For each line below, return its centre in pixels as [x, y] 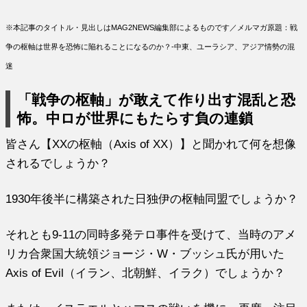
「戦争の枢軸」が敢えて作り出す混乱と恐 [157, 99]
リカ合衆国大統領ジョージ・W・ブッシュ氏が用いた [145, 253]
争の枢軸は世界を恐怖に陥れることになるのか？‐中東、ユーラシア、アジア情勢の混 [150, 46]
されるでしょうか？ [58, 163]
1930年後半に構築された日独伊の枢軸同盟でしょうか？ [152, 198]
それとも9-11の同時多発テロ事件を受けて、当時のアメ [151, 234]
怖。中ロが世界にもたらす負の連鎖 [135, 118]
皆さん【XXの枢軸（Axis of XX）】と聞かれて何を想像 [151, 144]
